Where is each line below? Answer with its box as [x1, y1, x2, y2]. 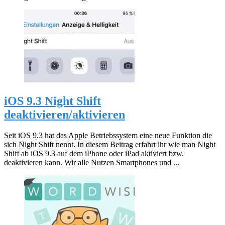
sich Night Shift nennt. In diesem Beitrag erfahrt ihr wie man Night [4, 140, 215, 149]
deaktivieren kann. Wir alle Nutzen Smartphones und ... [4, 158, 179, 167]
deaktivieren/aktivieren [4, 107, 125, 121]
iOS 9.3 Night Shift [4, 94, 101, 107]
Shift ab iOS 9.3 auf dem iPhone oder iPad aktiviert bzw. [4, 149, 184, 158]
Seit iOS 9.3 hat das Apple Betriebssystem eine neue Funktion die [4, 131, 212, 140]
